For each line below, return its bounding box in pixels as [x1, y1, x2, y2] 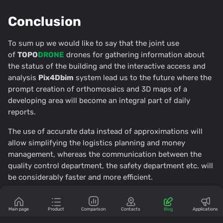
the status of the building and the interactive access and [8, 62, 206, 71]
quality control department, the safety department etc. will [8, 161, 213, 171]
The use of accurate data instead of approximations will [8, 127, 203, 136]
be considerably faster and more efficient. [8, 173, 153, 182]
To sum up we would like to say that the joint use [8, 39, 179, 48]
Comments [8, 198, 41, 206]
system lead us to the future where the [74, 73, 212, 83]
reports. [8, 108, 38, 117]
